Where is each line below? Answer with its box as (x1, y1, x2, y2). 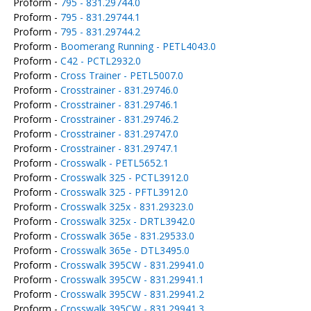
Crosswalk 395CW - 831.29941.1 (60, 273, 204, 286)
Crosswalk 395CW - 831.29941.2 (60, 287, 204, 301)
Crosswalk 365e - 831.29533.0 (60, 229, 194, 242)
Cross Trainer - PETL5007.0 (60, 69, 183, 82)
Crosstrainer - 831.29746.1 (60, 98, 178, 111)
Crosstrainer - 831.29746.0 (60, 83, 178, 96)
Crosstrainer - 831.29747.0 (60, 127, 178, 140)
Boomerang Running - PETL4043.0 (60, 40, 216, 53)
